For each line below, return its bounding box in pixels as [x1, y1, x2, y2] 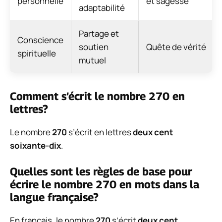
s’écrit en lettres [67, 126, 133, 138]
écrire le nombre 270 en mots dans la [10, 177, 199, 191]
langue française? [10, 190, 99, 204]
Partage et [79, 28, 119, 40]
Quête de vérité [146, 41, 206, 53]
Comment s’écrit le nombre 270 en [10, 90, 185, 103]
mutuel [79, 55, 106, 66]
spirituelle [17, 48, 56, 59]
